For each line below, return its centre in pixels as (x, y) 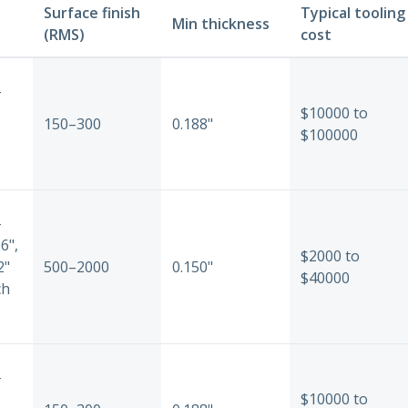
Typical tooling (353, 12)
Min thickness (221, 23)
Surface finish (92, 12)
